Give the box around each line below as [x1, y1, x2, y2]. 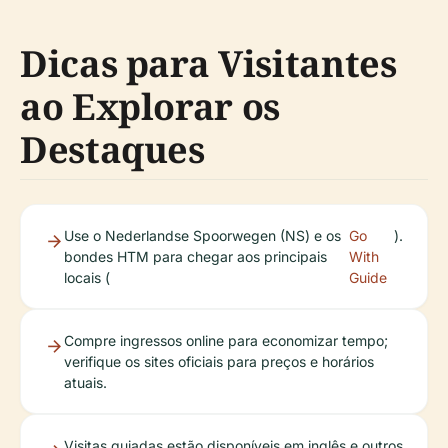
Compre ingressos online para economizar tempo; [64, 332, 388, 350]
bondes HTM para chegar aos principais [64, 248, 327, 266]
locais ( [64, 269, 110, 287]
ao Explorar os [20, 82, 280, 132]
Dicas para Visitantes [20, 39, 397, 89]
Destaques [20, 125, 205, 175]
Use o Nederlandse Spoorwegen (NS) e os [64, 227, 341, 245]
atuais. [64, 374, 107, 392]
